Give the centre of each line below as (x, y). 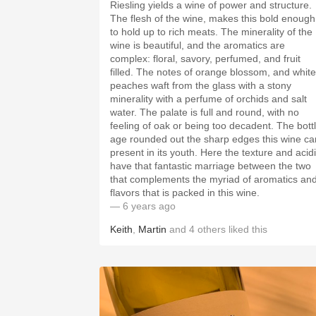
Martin (152, 229)
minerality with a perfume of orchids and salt (208, 99)
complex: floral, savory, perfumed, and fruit (132, 59)
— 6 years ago (143, 206)
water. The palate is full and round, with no (125, 112)
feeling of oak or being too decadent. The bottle (193, 126)
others (212, 229)
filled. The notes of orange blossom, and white (123, 72)
